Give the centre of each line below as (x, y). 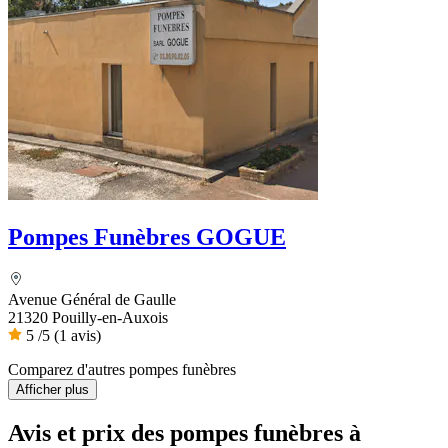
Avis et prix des (89, 432)
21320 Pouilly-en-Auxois (88, 318)
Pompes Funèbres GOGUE (147, 237)
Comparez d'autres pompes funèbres (122, 370)
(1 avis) (77, 336)
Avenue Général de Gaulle (92, 300)
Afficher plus (52, 390)
